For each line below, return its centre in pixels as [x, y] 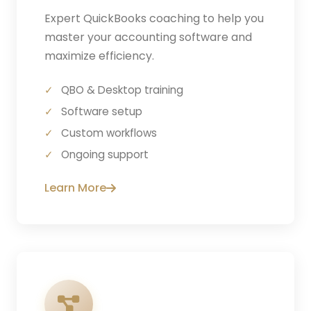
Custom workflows [109, 133]
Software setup [102, 112]
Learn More [75, 188]
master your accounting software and [148, 37]
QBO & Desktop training [122, 90]
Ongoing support [105, 155]
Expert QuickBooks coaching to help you [154, 19]
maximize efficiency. [99, 56]
